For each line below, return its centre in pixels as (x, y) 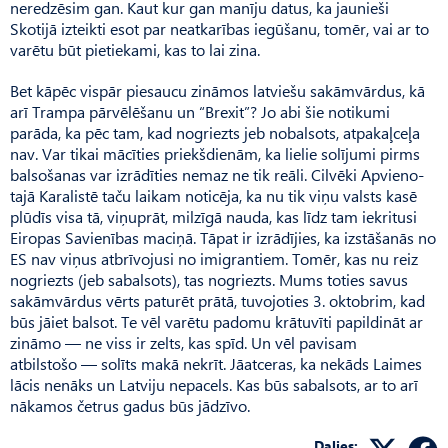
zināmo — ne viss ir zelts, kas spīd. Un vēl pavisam (183, 342)
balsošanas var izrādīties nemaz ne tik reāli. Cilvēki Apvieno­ (217, 174)
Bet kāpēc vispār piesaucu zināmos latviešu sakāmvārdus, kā (217, 90)
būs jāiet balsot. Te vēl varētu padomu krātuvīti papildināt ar (216, 321)
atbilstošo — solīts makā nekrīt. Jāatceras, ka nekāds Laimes (216, 363)
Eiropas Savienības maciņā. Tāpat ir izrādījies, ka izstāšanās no (223, 237)
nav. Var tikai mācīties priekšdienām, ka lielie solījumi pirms (215, 153)
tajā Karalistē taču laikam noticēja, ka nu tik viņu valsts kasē (213, 195)
